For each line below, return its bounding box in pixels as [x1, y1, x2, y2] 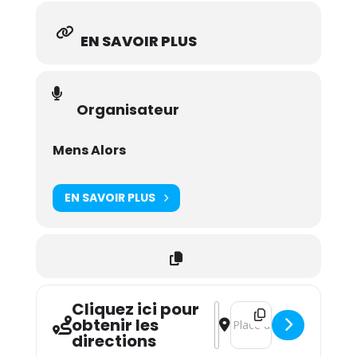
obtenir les [71, 313, 159, 336]
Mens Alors [52, 140, 126, 159]
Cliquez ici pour [71, 297, 199, 320]
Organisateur [76, 99, 179, 120]
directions [71, 329, 156, 352]
